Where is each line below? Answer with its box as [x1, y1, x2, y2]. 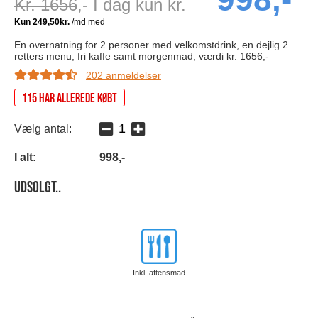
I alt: [14, 151, 36, 164]
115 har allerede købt [22, 91, 117, 106]
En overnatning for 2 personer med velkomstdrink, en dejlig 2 [14, 39, 288, 51]
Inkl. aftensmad [132, 268, 185, 278]
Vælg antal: [14, 123, 72, 136]
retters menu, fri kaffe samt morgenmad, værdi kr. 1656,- [14, 50, 269, 62]
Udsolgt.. [14, 178, 61, 198]
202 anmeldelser [86, 70, 161, 82]
